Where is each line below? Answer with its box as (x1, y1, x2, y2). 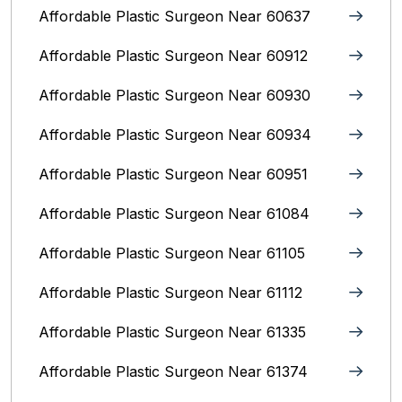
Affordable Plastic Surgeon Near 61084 (39, 205, 310, 223)
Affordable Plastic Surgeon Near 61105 (39, 244, 305, 262)
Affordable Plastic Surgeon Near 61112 (39, 284, 302, 301)
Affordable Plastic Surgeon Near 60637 (39, 7, 310, 25)
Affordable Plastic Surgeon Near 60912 (39, 47, 308, 65)
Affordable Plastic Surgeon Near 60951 (39, 165, 308, 183)
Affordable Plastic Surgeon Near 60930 (39, 86, 310, 104)
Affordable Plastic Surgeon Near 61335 (39, 323, 306, 341)
